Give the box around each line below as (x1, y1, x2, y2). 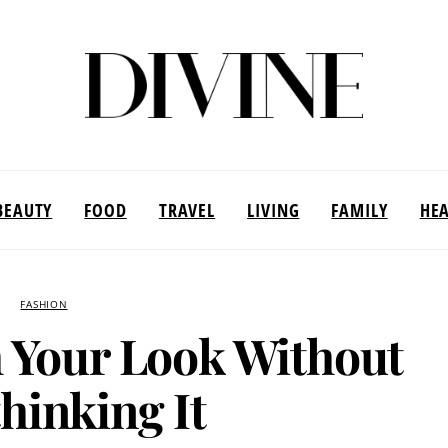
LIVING (247, 198, 300, 222)
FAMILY (331, 198, 388, 222)
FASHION (20, 298, 68, 311)
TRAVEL (158, 198, 216, 222)
